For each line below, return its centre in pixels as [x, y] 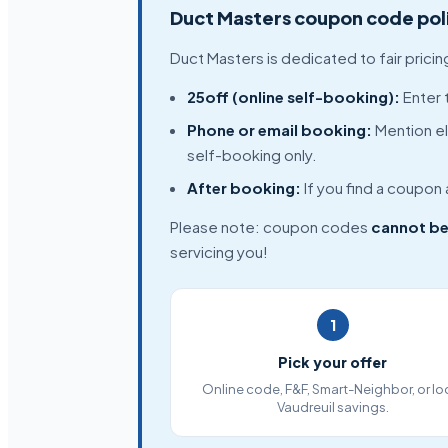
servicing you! [219, 251]
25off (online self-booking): [293, 96]
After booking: [243, 187]
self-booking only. [251, 154]
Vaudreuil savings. [332, 407]
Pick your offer [333, 362]
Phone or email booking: [279, 129]
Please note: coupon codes [271, 226]
